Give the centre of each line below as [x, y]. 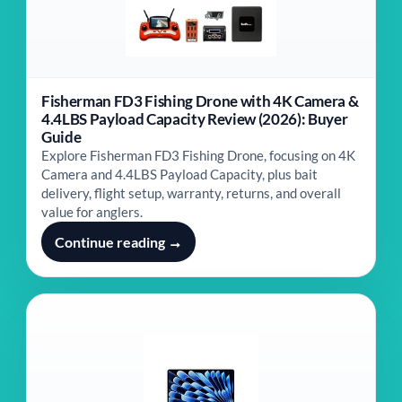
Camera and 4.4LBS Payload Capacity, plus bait [179, 174]
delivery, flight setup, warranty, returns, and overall [191, 193]
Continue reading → [118, 242]
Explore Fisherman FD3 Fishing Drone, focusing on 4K [198, 155]
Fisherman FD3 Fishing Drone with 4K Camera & [200, 101]
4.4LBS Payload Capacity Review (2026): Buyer [195, 119]
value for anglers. [92, 212]
